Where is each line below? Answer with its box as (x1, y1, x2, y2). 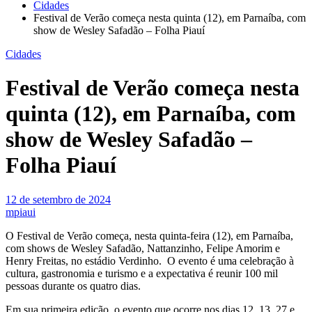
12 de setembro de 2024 (6, 193, 111, 205)
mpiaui (6, 205, 36, 218)
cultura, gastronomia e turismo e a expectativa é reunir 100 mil (6, 267, 278, 279)
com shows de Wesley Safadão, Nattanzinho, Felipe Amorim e (6, 242, 280, 254)
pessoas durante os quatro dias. (6, 279, 141, 292)
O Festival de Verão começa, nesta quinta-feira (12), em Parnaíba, (6, 229, 293, 242)
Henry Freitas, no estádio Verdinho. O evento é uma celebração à (6, 254, 294, 267)
